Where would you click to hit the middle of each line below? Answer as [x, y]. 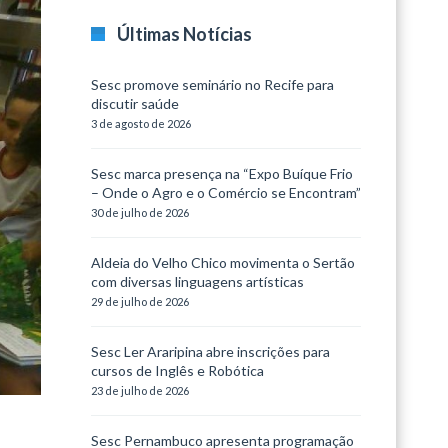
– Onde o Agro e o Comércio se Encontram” [226, 192]
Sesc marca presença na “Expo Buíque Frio [222, 173]
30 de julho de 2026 [140, 212]
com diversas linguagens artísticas [197, 281]
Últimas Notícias [184, 34]
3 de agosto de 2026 [141, 123]
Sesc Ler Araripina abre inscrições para [210, 351]
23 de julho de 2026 [140, 390]
